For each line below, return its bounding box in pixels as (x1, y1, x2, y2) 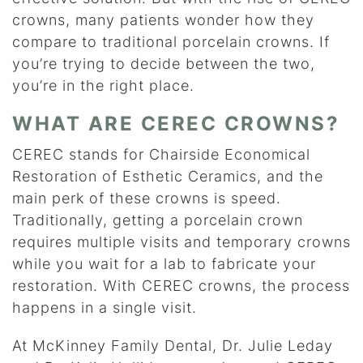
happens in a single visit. (12, 299, 197, 317)
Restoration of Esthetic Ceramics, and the (12, 168, 323, 186)
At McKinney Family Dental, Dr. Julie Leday (12, 337, 333, 355)
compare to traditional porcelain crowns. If (12, 33, 330, 51)
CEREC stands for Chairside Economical (12, 146, 310, 164)
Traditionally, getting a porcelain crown (12, 211, 303, 229)
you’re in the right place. (12, 77, 194, 95)
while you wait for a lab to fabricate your (12, 255, 316, 273)
